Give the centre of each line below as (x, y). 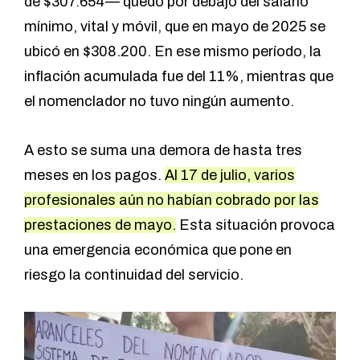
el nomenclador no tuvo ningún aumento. (159, 102)
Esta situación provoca (256, 225)
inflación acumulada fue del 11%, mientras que (179, 77)
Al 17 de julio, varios (230, 176)
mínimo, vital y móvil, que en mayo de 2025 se (175, 27)
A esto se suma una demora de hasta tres (163, 151)
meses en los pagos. (94, 176)
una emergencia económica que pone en (158, 250)
